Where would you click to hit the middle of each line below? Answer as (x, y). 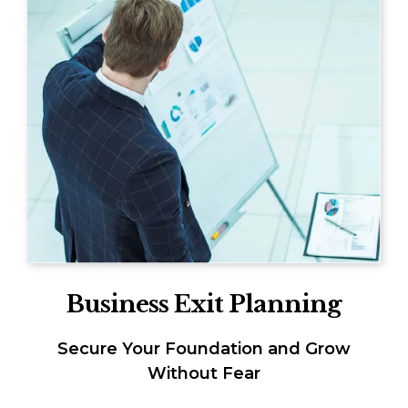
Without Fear (204, 373)
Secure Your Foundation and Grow (204, 348)
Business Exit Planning (204, 304)
